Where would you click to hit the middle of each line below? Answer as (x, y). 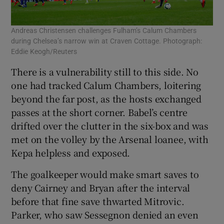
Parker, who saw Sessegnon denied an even (105, 214)
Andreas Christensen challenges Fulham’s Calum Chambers (104, 30)
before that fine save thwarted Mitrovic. (98, 201)
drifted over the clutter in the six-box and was (110, 125)
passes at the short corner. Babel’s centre (99, 112)
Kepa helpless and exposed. (71, 152)
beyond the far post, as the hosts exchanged (106, 98)
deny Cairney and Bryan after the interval (101, 187)
